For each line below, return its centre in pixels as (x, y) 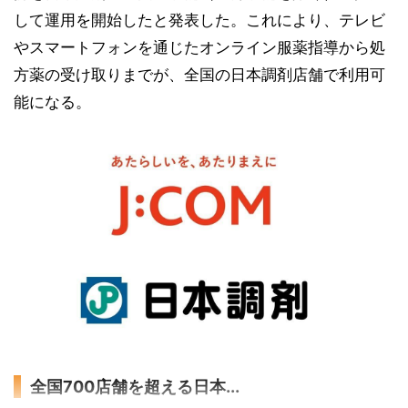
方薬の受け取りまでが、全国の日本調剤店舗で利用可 (199, 75)
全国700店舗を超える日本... (135, 387)
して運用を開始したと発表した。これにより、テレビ (199, 20)
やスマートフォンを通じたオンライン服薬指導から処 (199, 47)
